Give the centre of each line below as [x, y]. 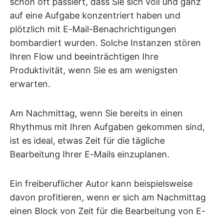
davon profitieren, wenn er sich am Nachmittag [108, 197]
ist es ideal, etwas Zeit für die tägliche [87, 141]
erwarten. [30, 84]
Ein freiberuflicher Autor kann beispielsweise [101, 184]
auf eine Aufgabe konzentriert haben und [95, 16]
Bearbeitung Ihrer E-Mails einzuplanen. [90, 154]
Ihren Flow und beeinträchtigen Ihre [84, 57]
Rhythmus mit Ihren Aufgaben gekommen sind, [107, 127]
